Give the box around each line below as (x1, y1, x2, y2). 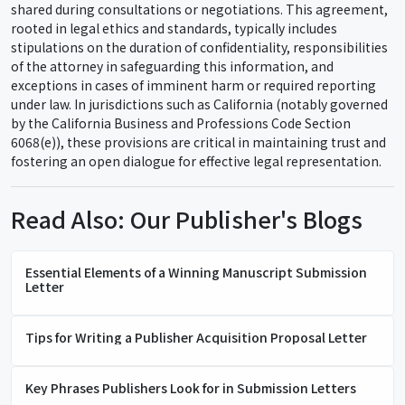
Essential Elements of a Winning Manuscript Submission (25, 262, 367, 281)
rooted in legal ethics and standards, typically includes (11, 19, 337, 37)
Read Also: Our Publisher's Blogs (11, 202, 363, 235)
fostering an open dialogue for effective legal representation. (11, 152, 381, 170)
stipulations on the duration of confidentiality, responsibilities (11, 38, 388, 56)
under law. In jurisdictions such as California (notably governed (11, 95, 388, 113)
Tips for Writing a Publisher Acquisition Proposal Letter (25, 327, 367, 346)
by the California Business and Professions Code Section (11, 114, 351, 132)
